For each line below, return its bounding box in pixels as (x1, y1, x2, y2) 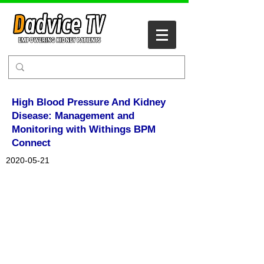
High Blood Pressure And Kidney (12, 97, 166, 108)
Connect (12, 137, 51, 148)
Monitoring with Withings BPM (12, 124, 156, 135)
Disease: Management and (12, 110, 134, 121)
